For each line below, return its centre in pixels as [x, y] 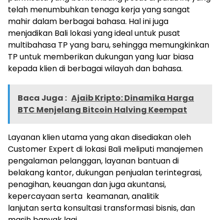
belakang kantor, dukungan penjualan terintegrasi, [105, 173]
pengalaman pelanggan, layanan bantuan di [93, 161]
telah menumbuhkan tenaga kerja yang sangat [99, 10]
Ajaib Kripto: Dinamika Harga [133, 98]
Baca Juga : [43, 98]
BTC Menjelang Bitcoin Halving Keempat [102, 110]
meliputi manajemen [162, 149]
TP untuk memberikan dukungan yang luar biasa [101, 57]
